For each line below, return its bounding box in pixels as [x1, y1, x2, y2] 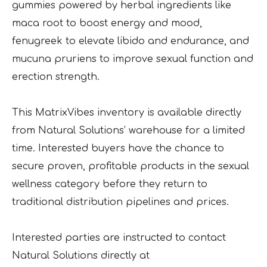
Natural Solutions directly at [12, 250, 150, 262]
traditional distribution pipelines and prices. [12, 197, 229, 208]
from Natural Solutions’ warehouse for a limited [12, 125, 245, 136]
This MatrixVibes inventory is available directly [12, 107, 241, 119]
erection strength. [12, 72, 100, 83]
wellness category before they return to [12, 179, 207, 190]
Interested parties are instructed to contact [12, 232, 226, 244]
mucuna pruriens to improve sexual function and [12, 54, 253, 65]
